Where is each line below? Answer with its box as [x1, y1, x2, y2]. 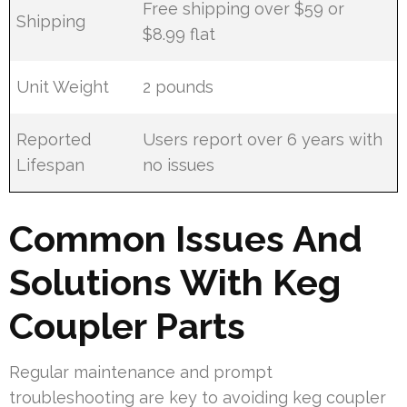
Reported [16, 129, 92, 149]
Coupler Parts [9, 303, 245, 347]
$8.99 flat [143, 24, 216, 44]
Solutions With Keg [9, 260, 341, 303]
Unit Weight [16, 76, 110, 96]
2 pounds [143, 76, 214, 96]
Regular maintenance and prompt [9, 362, 273, 382]
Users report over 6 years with [143, 129, 383, 149]
